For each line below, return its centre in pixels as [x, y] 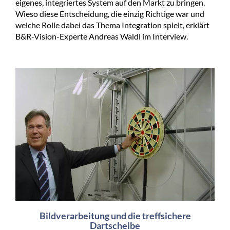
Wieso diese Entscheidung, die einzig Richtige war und [110, 14]
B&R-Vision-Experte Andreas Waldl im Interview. [102, 36]
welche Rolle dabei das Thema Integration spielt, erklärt [112, 25]
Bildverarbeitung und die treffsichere [115, 215]
